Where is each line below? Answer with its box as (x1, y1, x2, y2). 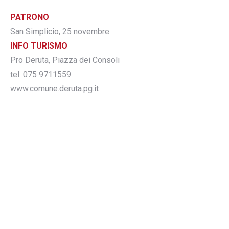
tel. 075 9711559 (10, 70, 71, 79)
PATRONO (10, 12, 49, 22)
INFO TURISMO (10, 41, 67, 51)
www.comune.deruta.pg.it (10, 84, 99, 94)
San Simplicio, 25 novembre (10, 27, 109, 36)
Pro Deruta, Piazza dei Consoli (10, 55, 120, 65)
